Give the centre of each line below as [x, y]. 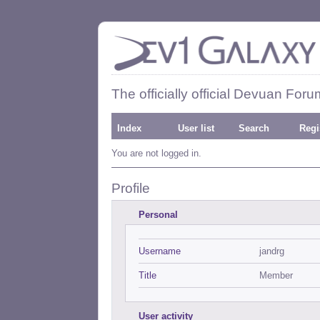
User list [196, 128]
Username [160, 251]
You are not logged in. [156, 153]
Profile [131, 188]
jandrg [272, 251]
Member [276, 275]
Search [254, 128]
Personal [158, 215]
